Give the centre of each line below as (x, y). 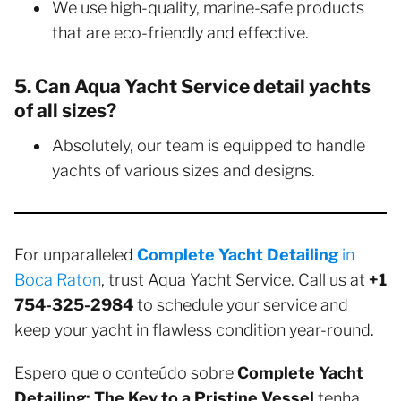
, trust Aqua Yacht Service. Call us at (235, 279)
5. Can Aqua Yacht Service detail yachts (192, 86)
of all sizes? (65, 110)
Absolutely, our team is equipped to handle (209, 145)
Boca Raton (58, 279)
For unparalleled (76, 254)
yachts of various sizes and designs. (183, 170)
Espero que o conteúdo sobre (126, 372)
